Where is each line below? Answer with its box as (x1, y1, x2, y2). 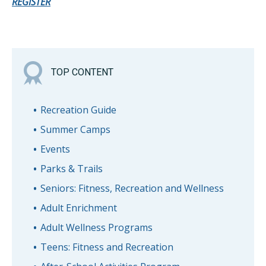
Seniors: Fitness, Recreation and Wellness (40, 182, 224, 195)
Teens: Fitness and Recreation (40, 240, 173, 254)
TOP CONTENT (51, 66, 113, 78)
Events (40, 142, 70, 156)
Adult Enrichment (40, 201, 117, 215)
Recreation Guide (40, 103, 116, 117)
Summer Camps (40, 123, 110, 137)
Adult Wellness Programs (40, 221, 153, 235)
